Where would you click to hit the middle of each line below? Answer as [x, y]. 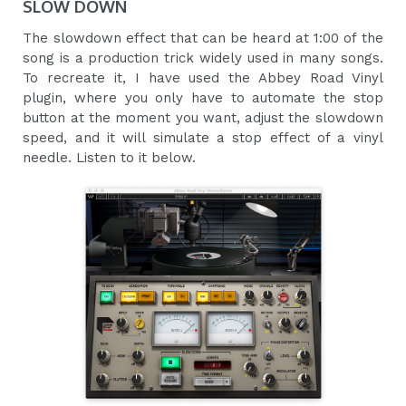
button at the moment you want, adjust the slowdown [203, 118]
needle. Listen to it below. [110, 158]
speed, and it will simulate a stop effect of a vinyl [203, 138]
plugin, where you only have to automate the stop [203, 98]
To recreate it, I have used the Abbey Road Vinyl [203, 78]
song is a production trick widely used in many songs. [203, 58]
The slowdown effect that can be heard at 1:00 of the [203, 39]
